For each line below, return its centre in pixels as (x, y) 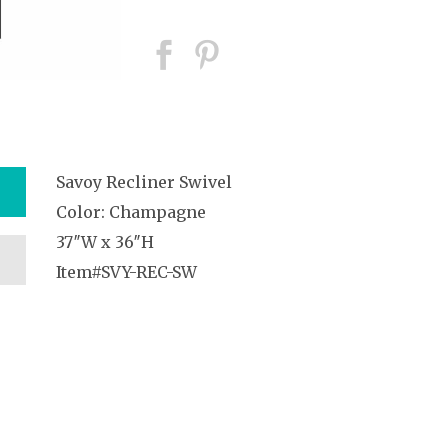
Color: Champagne (131, 212)
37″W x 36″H (105, 242)
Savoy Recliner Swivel (144, 182)
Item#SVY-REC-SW (126, 272)
